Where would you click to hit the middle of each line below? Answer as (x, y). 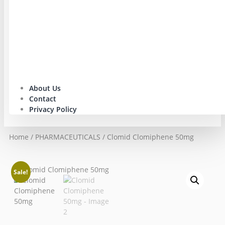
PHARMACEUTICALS (68, 137)
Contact (43, 99)
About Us (45, 88)
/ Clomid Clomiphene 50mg (147, 137)
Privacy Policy (53, 109)
